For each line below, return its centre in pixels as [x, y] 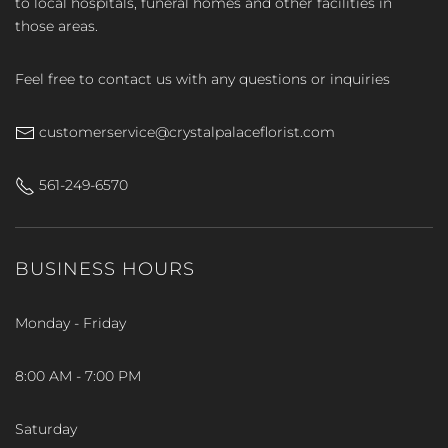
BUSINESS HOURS [105, 269]
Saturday [46, 429]
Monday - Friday [70, 323]
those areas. [56, 26]
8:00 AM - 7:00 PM [78, 376]
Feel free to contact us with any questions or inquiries [202, 79]
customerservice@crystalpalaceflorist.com [185, 132]
